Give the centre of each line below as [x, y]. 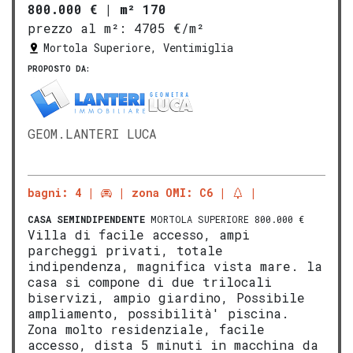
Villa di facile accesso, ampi [139, 235]
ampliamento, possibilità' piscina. [158, 314]
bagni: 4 [54, 193]
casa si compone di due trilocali [150, 282]
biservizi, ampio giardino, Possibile [166, 298]
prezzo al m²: [77, 28]
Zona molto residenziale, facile [146, 329]
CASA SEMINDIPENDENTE [86, 219]
